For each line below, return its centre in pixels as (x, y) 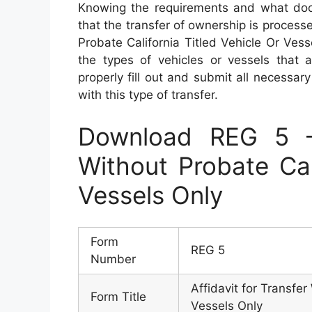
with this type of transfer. (148, 95)
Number (113, 259)
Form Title (118, 297)
